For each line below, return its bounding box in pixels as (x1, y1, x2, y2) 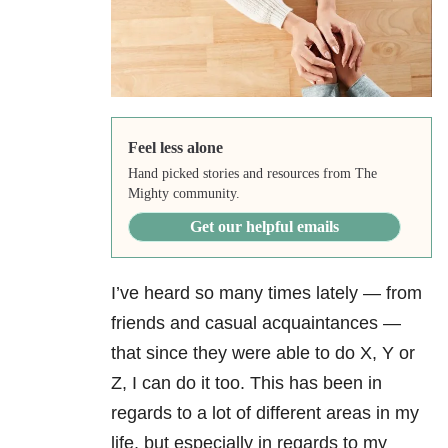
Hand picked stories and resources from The (127, 166, 377, 182)
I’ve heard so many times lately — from (111, 283, 422, 304)
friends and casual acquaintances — (111, 313, 401, 334)
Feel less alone (127, 139, 223, 157)
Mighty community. (127, 186, 240, 202)
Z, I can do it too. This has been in (111, 373, 382, 394)
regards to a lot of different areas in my (111, 403, 419, 424)
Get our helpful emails (189, 218, 339, 236)
